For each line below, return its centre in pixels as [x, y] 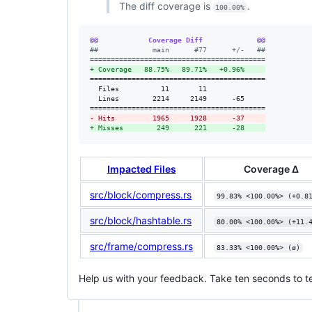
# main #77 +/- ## [180, 49]
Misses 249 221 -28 [180, 127]
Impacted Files [141, 169]
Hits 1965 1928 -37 [180, 118]
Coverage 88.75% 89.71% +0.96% [180, 69]
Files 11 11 [178, 88]
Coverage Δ [271, 169]
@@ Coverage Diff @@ [178, 40]
